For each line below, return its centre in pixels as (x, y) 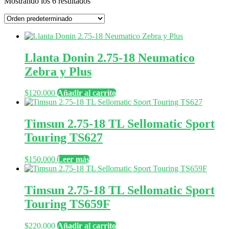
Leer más (73, 159)
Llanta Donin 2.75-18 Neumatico (110, 58)
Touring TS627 (64, 138)
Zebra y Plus (58, 71)
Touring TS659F (67, 204)
